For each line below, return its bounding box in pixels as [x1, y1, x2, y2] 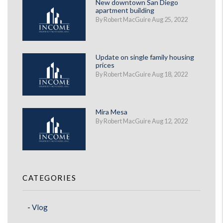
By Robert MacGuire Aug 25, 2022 [96, 16, 188, 23]
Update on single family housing [96, 53, 194, 61]
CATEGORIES [22, 173, 76, 182]
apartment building [96, 6, 154, 14]
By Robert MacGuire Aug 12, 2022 [96, 117, 188, 125]
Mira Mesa [96, 108, 127, 116]
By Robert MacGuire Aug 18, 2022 [96, 71, 188, 78]
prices [96, 61, 114, 69]
